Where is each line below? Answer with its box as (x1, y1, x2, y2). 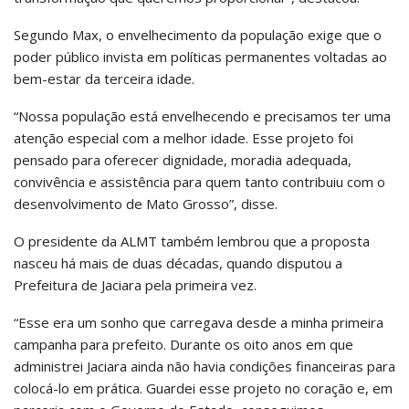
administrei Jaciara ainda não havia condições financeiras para (14, 357, 395, 376)
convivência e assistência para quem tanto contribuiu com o (14, 173, 385, 192)
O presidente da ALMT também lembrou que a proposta (14, 232, 370, 251)
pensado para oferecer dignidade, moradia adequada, (14, 151, 351, 170)
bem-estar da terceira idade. (14, 69, 194, 89)
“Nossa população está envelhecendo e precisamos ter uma (14, 107, 391, 126)
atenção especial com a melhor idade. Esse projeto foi (14, 129, 353, 148)
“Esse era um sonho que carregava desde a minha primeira (14, 313, 383, 332)
